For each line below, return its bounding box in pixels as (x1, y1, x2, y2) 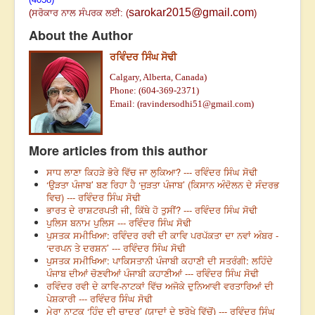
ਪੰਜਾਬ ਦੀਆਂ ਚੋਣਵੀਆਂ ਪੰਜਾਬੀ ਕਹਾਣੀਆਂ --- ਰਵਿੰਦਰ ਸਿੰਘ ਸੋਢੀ (46, 266, 259, 281)
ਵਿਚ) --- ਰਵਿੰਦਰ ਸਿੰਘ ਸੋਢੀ (46, 191, 141, 205)
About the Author (29, 26, 133, 45)
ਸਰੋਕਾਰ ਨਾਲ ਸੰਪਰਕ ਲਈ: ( (32, 8, 129, 19)
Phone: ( (110, 85, 141, 96)
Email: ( (110, 99, 140, 110)
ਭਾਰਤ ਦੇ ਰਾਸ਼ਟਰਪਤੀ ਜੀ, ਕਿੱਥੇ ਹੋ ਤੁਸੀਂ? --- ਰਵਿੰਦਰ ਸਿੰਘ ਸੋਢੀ (46, 203, 257, 217)
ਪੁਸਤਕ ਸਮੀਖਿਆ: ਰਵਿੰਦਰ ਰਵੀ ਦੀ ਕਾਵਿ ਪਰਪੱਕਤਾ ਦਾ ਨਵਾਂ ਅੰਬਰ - (46, 229, 278, 243)
